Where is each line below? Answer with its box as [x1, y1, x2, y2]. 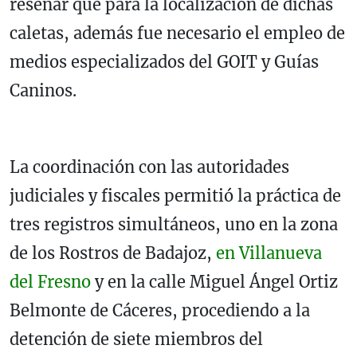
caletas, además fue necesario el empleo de [10, 22, 345, 43]
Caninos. [10, 80, 76, 100]
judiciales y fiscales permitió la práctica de [10, 185, 341, 206]
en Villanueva [212, 242, 322, 263]
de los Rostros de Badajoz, [10, 242, 212, 263]
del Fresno [10, 271, 91, 292]
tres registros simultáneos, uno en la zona [10, 214, 338, 234]
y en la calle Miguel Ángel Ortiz [91, 271, 338, 292]
